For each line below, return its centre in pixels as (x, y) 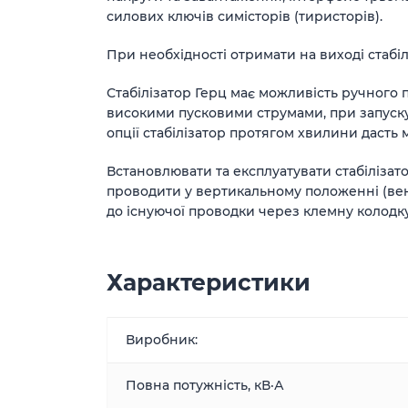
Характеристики (209, 282)
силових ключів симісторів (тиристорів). (245, 16)
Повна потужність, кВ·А (205, 385)
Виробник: (162, 340)
